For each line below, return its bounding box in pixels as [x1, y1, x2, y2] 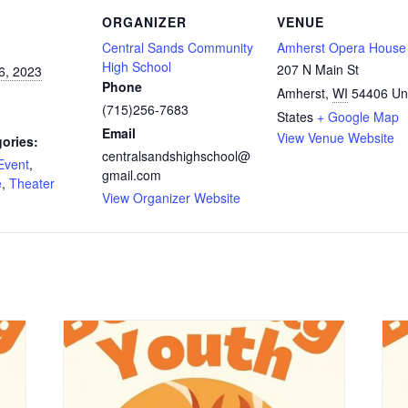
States [277, 107, 313, 126]
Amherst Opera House [277, 37, 406, 56]
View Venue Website [277, 127, 394, 147]
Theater [9, 173, 55, 192]
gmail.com [102, 165, 161, 184]
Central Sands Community [102, 37, 253, 56]
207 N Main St [277, 59, 359, 78]
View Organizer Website [102, 188, 240, 207]
